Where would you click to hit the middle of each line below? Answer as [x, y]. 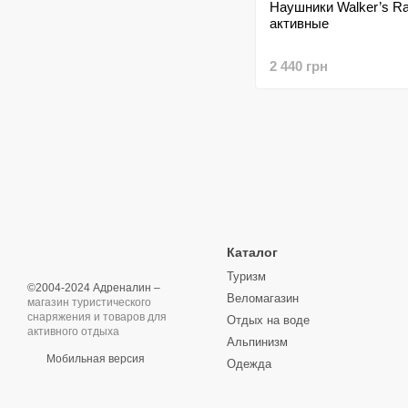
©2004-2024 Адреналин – [94, 288]
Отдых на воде [268, 320]
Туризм [246, 276]
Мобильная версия [94, 359]
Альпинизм [257, 342]
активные [299, 23]
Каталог [252, 252]
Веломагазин [263, 298]
